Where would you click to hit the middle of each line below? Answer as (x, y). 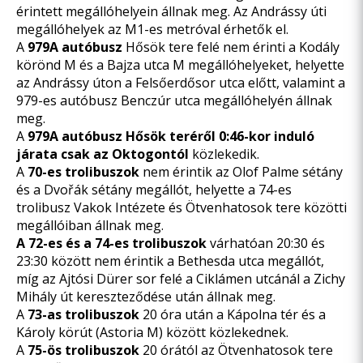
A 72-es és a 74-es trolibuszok (113, 243)
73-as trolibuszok (83, 314)
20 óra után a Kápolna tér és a (233, 314)
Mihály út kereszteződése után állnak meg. (146, 297)
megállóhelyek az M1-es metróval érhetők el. (152, 29)
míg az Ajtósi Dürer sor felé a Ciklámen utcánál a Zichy (181, 279)
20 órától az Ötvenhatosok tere (236, 350)
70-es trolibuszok (83, 172)
